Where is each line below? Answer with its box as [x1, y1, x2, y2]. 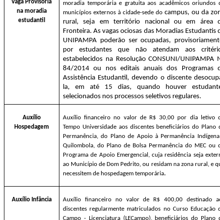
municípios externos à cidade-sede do [63, 9, 163, 16]
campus [165, 8, 188, 16]
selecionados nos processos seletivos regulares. [63, 92, 201, 100]
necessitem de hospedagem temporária [63, 170, 164, 177]
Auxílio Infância [11, 196, 52, 203]
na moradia [17, 7, 47, 14]
